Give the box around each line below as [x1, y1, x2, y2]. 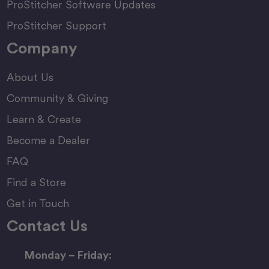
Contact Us [6, 216, 88, 235]
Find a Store [6, 176, 66, 189]
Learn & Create [6, 113, 81, 126]
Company [6, 38, 78, 58]
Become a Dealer [6, 134, 90, 147]
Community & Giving [6, 92, 109, 105]
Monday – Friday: [25, 249, 112, 262]
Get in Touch [6, 197, 69, 210]
